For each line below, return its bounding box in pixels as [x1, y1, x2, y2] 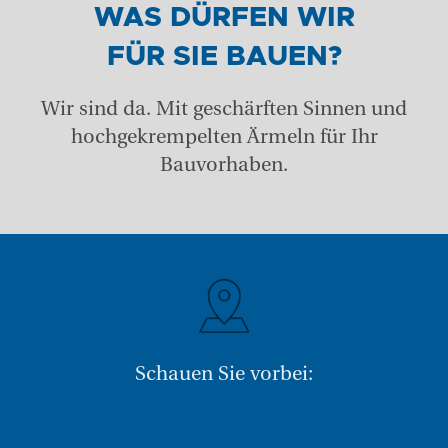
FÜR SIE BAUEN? [106, 43, 342, 72]
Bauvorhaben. [160, 151, 288, 176]
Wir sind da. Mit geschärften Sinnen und [41, 95, 407, 120]
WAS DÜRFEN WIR [93, 4, 355, 33]
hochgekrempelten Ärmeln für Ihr [70, 123, 378, 148]
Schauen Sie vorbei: [135, 361, 313, 386]
